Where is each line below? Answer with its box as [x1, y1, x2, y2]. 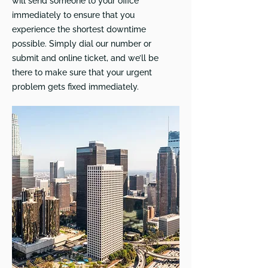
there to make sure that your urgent [12, 68, 152, 77]
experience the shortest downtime [12, 25, 146, 34]
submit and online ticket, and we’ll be [12, 53, 159, 63]
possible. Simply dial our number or [12, 39, 151, 48]
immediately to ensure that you [12, 10, 135, 20]
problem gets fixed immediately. [12, 82, 139, 92]
